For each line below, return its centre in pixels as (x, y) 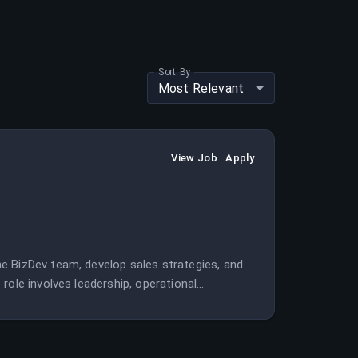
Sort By (175, 72)
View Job (195, 158)
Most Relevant (201, 88)
